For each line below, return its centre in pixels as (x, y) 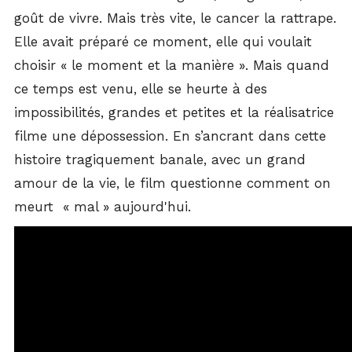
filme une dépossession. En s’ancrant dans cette (170, 136)
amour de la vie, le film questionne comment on (172, 183)
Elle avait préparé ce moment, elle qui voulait (163, 42)
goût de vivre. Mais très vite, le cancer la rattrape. (175, 18)
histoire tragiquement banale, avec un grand (160, 159)
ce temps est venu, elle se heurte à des (141, 89)
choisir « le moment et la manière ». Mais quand (172, 65)
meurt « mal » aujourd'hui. (103, 207)
